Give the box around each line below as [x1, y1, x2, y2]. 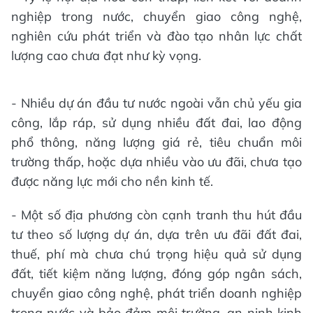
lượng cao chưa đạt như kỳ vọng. [11, 48, 201, 64]
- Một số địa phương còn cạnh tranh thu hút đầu [11, 207, 302, 224]
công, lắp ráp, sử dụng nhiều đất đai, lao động [11, 115, 302, 131]
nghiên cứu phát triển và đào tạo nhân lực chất [11, 28, 302, 45]
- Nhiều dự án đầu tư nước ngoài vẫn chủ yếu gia [11, 95, 302, 112]
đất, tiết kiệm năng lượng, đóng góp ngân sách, [11, 265, 302, 282]
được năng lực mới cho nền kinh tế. [11, 173, 213, 190]
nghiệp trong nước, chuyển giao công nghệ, [11, 8, 302, 25]
